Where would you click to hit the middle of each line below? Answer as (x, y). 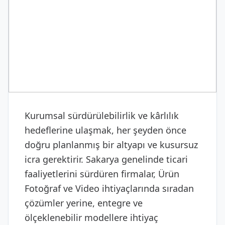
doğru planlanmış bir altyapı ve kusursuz (111, 145)
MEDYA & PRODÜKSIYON (76, 52)
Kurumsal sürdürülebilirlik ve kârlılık (102, 116)
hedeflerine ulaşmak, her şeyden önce (105, 130)
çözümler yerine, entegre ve (84, 203)
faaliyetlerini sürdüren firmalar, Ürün (102, 174)
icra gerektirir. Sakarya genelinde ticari (106, 159)
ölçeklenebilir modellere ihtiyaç (91, 217)
